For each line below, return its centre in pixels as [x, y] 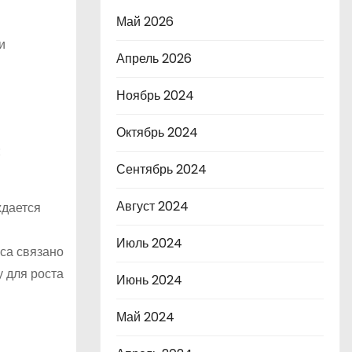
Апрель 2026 [154, 59]
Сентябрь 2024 [161, 169]
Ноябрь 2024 [155, 95]
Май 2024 [145, 317]
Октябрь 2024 [157, 132]
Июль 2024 [149, 243]
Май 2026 [145, 22]
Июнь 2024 [149, 280]
